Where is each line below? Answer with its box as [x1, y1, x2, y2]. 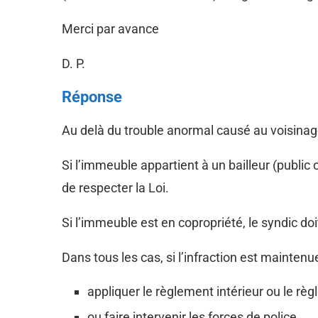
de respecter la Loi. [62, 180, 169, 195]
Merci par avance [62, 21, 159, 36]
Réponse [62, 87, 122, 106]
